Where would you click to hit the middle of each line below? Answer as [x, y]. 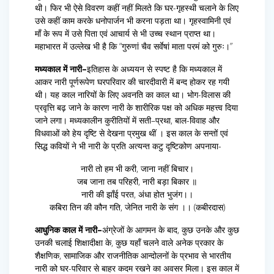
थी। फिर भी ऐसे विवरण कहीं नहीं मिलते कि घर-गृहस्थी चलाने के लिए [137, 8]
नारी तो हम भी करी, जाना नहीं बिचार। [137, 169]
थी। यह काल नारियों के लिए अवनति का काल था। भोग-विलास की [133, 95]
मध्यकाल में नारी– [61, 69]
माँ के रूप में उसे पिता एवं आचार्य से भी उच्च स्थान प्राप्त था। [125, 34]
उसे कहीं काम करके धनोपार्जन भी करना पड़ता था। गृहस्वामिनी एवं [133, 21]
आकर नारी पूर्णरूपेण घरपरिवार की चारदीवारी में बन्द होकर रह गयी [132, 82]
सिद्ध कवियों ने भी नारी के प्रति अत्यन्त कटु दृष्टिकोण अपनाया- [128, 146]
